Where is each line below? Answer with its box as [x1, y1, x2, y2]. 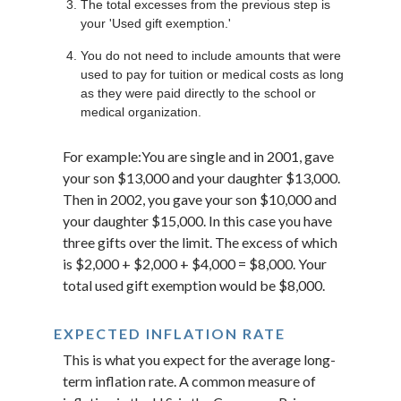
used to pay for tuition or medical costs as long [81, 67, 344, 82]
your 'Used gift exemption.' [81, 16, 231, 31]
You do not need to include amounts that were [81, 48, 341, 64]
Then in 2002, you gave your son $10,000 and [63, 191, 337, 209]
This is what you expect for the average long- [63, 350, 336, 368]
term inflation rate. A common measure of [63, 371, 316, 389]
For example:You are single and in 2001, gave [63, 148, 334, 166]
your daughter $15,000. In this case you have [63, 212, 332, 230]
